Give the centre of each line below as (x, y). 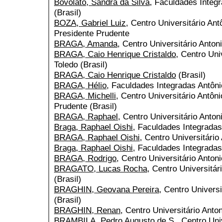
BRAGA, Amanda (86, 44)
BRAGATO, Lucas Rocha (101, 169)
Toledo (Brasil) (81, 65)
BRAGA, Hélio (80, 85)
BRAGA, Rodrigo (85, 158)
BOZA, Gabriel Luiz (90, 23)
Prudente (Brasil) (85, 106)
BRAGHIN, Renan (87, 210)
